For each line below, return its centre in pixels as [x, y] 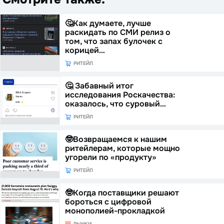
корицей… [85, 50]
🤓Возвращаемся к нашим [116, 139]
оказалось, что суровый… [115, 104]
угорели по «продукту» [110, 157]
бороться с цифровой [108, 202]
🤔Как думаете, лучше [108, 23]
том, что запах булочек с [113, 41]
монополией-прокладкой [115, 211]
